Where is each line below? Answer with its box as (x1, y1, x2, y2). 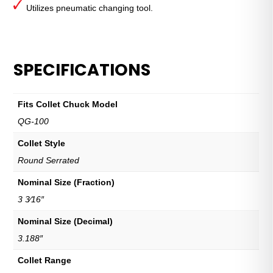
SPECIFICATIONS (13, 58, 151, 81)
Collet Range (18, 255, 72, 265)
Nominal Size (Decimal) (18, 216, 113, 226)
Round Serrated (18, 155, 80, 165)
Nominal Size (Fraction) (18, 177, 115, 187)
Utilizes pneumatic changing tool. (26, 2, 154, 13)
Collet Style (18, 138, 66, 148)
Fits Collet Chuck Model (18, 99, 118, 109)
